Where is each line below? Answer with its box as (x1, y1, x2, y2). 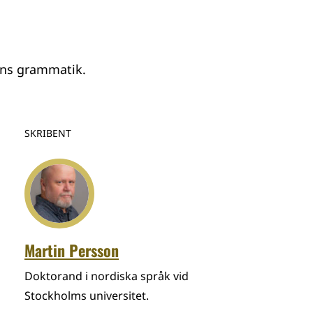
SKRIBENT (24, 126, 71, 140)
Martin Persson (24, 239, 119, 261)
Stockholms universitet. (24, 288, 149, 303)
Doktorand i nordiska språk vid (24, 268, 189, 284)
